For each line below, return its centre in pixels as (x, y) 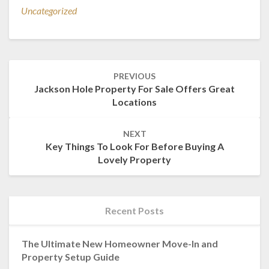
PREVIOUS (134, 76)
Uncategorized (49, 11)
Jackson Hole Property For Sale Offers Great (134, 89)
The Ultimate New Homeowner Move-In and (119, 244)
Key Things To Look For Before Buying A (134, 147)
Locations (134, 102)
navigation (38, 80)
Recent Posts (134, 211)
